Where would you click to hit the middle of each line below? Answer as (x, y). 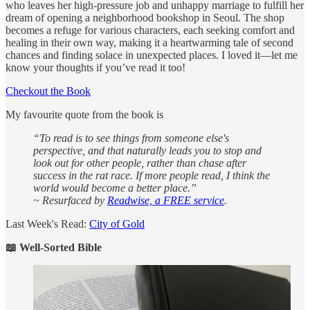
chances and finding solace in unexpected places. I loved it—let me (152, 55)
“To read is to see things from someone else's (131, 138)
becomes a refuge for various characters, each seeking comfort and (150, 30)
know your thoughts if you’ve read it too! (95, 68)
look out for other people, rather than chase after (140, 163)
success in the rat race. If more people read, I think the (152, 176)
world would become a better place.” (115, 188)
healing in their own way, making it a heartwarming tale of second (149, 43)
